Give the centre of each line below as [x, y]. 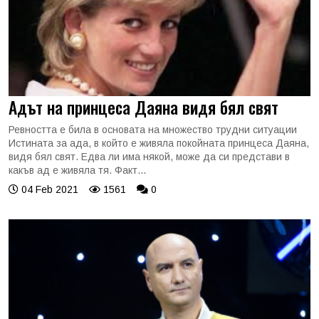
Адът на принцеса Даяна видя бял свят [143, 107]
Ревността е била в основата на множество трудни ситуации [153, 130]
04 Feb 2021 [48, 189]
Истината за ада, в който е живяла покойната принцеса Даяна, [159, 143]
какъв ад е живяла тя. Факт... [77, 170]
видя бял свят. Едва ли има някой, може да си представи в [149, 157]
